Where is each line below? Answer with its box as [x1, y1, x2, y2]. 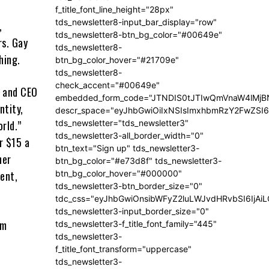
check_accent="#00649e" [55, 80, 160, 91]
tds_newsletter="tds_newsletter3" [55, 118, 189, 128]
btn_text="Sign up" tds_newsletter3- [55, 143, 199, 154]
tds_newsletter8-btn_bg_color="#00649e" [55, 29, 222, 40]
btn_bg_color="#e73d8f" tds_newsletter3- [55, 156, 222, 166]
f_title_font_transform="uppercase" [55, 244, 192, 255]
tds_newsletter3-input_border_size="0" [55, 206, 209, 217]
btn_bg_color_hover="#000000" [55, 168, 182, 179]
